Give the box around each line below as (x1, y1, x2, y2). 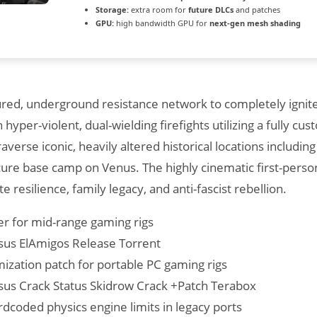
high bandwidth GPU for (114, 18, 209, 28)
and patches (234, 4, 280, 15)
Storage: (96, 4, 129, 15)
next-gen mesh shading (209, 18, 301, 28)
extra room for (129, 4, 188, 15)
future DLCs (188, 4, 234, 15)
